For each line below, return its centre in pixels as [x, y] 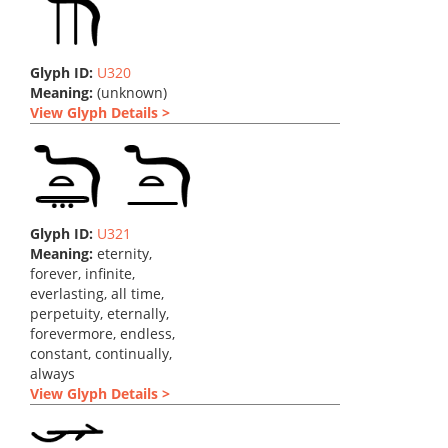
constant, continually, [101, 353]
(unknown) [130, 92]
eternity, [122, 253]
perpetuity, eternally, [99, 313]
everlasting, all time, [97, 293]
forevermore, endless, [102, 333]
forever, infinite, [82, 273]
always [52, 373]
